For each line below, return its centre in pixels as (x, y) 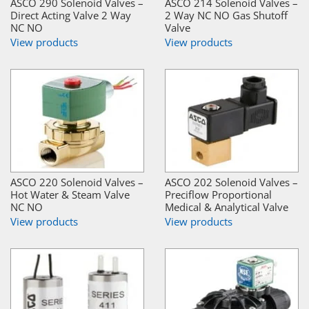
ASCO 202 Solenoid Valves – (231, 182)
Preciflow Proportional (218, 194)
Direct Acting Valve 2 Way (71, 15)
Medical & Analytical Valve (227, 207)
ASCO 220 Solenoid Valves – (77, 182)
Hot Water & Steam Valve (70, 194)
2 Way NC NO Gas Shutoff (226, 15)
